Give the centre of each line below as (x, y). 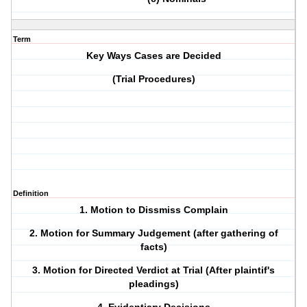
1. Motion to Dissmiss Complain (153, 210)
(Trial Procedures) (153, 79)
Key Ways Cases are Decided (153, 56)
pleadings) (153, 284)
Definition (31, 194)
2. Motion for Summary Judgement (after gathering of (153, 233)
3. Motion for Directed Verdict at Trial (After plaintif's (154, 270)
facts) (153, 247)
